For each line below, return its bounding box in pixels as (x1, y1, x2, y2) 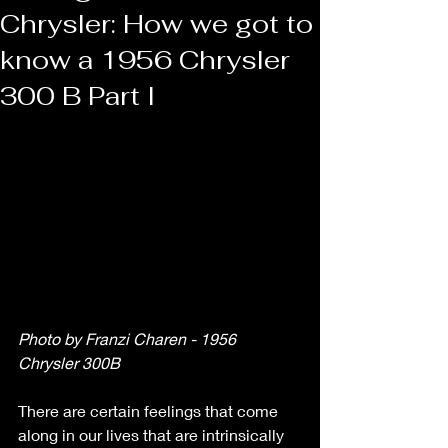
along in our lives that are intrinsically (18, 425, 288, 445)
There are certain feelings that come (18, 401, 282, 421)
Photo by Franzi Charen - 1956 (18, 329, 240, 349)
